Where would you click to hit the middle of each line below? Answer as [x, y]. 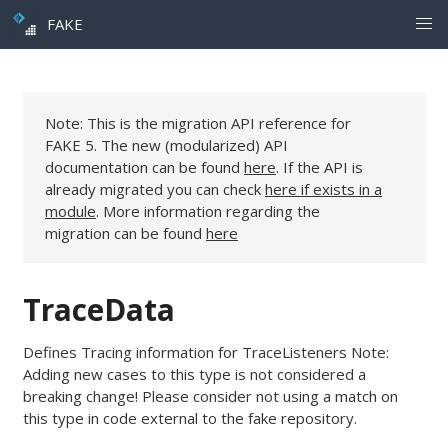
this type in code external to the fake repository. [189, 417]
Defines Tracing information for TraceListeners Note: [205, 351]
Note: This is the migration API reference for [198, 122]
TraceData [98, 309]
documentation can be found [144, 166]
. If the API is [319, 166]
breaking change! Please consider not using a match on [210, 395]
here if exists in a [323, 188]
